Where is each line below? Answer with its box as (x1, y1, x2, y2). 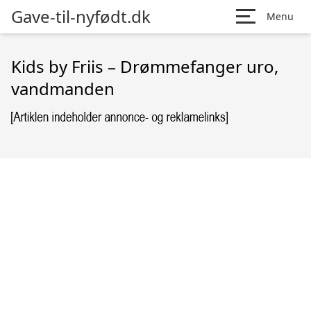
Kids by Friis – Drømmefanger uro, (11, 55, 278, 78)
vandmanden (11, 77, 115, 100)
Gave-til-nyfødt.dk (11, 5, 151, 28)
